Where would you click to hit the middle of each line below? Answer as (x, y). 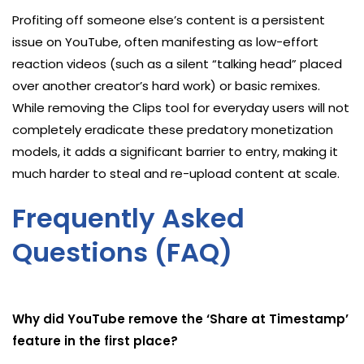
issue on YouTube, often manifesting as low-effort (165, 41)
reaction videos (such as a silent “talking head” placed (177, 63)
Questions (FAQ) (122, 252)
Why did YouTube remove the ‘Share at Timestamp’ (180, 318)
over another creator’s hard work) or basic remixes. (166, 85)
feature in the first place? (95, 340)
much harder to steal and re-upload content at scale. (176, 173)
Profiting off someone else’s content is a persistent (169, 19)
